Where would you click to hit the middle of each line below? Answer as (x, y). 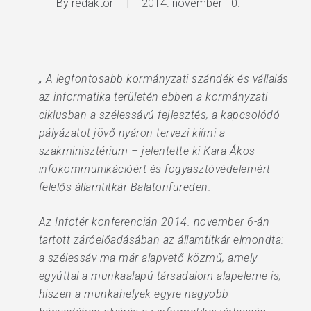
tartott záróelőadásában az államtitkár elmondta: (161, 240)
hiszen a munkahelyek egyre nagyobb (134, 294)
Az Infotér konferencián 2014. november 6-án (154, 222)
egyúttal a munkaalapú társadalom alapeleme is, (160, 276)
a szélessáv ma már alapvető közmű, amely (148, 258)
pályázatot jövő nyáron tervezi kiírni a (132, 133)
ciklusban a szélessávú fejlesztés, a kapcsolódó (159, 115)
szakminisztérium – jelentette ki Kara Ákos (147, 151)
